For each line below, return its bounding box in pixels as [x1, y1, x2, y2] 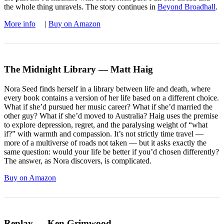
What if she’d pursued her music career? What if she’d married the [4, 102, 212, 111]
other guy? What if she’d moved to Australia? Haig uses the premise [4, 111, 218, 120]
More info [4, 19, 35, 28]
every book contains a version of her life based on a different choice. [4, 93, 219, 102]
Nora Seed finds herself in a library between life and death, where [4, 84, 210, 93]
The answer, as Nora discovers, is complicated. [4, 156, 151, 165]
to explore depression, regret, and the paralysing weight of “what [4, 120, 207, 129]
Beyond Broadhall [157, 2, 215, 11]
